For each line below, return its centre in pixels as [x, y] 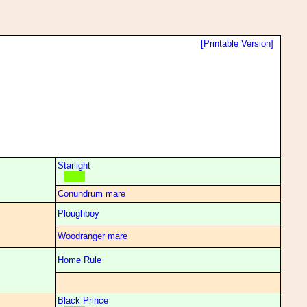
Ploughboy [78, 213]
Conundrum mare [91, 194]
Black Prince [83, 300]
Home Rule [79, 260]
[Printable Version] [237, 44]
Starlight [74, 165]
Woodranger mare [93, 236]
